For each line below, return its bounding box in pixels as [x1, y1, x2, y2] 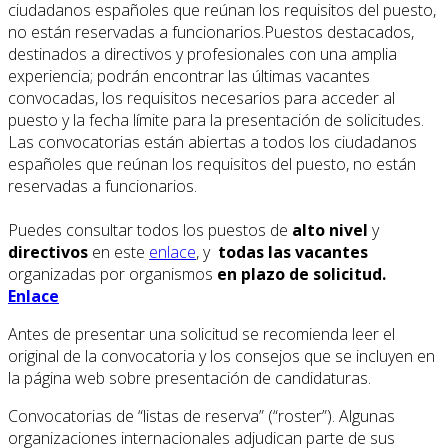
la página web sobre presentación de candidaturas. [8, 366, 371, 389]
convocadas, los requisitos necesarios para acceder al [8, 86, 395, 109]
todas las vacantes [218, 240, 368, 263]
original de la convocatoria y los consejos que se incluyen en [8, 344, 435, 367]
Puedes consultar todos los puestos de [8, 218, 292, 241]
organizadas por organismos [8, 262, 217, 285]
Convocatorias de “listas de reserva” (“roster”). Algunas [8, 404, 395, 427]
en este [88, 240, 149, 263]
